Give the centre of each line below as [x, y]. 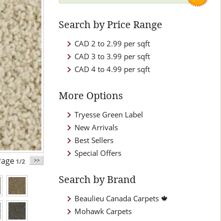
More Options [91, 95]
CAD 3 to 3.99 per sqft [112, 56]
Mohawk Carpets [103, 211]
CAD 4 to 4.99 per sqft [112, 69]
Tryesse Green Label [109, 114]
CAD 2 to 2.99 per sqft [112, 43]
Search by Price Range [110, 24]
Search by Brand [97, 179]
